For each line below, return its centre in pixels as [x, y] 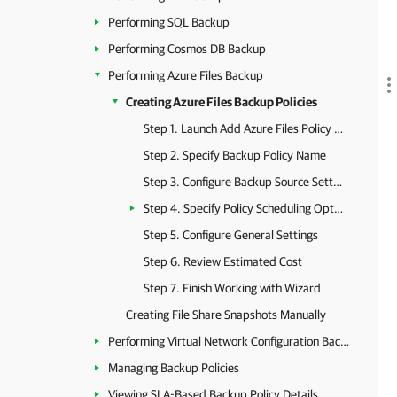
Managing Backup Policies [174, 368]
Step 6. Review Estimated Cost [223, 261]
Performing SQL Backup [169, 22]
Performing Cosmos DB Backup [187, 49]
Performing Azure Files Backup [186, 75]
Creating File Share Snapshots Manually [226, 315]
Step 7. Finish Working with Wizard [232, 288]
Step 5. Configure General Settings [231, 235]
